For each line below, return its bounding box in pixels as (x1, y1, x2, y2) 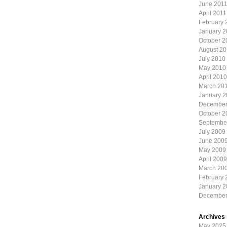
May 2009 (199, 146, 226, 154)
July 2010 (199, 55, 225, 62)
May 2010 (199, 64, 226, 71)
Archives (199, 213, 225, 220)
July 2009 (199, 128, 225, 135)
